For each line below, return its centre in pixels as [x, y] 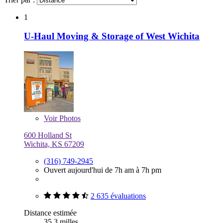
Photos [69, 118]
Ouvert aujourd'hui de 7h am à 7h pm [103, 170]
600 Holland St [48, 135]
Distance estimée [50, 213]
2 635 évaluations [118, 196]
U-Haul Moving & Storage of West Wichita [112, 36]
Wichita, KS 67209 [54, 144]
